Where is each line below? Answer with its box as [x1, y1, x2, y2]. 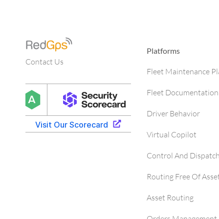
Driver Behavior [147, 109, 200, 118]
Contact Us [25, 56, 64, 66]
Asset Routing [147, 193, 194, 202]
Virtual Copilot [147, 130, 197, 139]
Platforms [147, 46, 180, 55]
